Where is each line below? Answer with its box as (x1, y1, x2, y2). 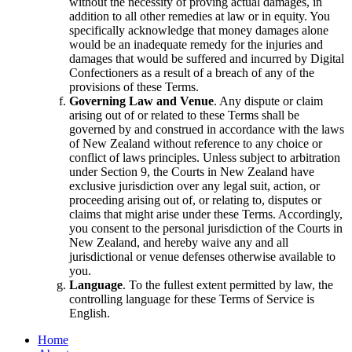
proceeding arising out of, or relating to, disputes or (69, 192, 321, 207)
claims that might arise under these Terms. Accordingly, (69, 207, 343, 221)
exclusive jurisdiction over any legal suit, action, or (69, 178, 320, 192)
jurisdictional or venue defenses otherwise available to (69, 249, 335, 263)
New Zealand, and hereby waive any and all (69, 235, 288, 249)
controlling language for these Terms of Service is (69, 291, 314, 306)
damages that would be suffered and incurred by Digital (69, 51, 344, 65)
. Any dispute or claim (214, 93, 323, 108)
